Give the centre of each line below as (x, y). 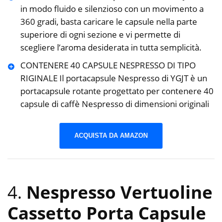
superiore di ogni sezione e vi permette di (100, 34)
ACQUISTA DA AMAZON (111, 136)
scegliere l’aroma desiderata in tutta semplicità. (111, 47)
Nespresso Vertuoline (119, 192)
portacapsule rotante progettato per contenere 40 (117, 91)
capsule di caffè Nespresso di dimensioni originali (114, 104)
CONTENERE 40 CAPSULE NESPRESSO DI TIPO (108, 65)
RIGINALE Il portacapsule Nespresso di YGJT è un (113, 78)
